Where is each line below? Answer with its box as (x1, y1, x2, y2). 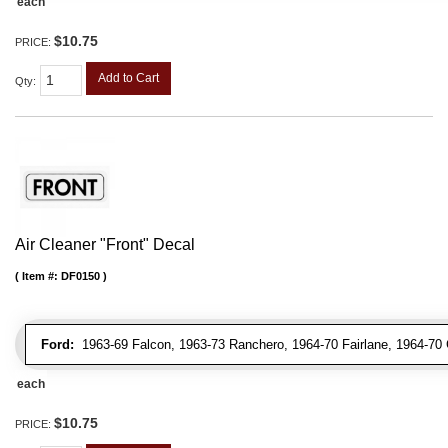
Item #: (22, 269, 61, 282)
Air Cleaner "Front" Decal (15, 235, 195, 253)
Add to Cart (98, 70, 159, 85)
